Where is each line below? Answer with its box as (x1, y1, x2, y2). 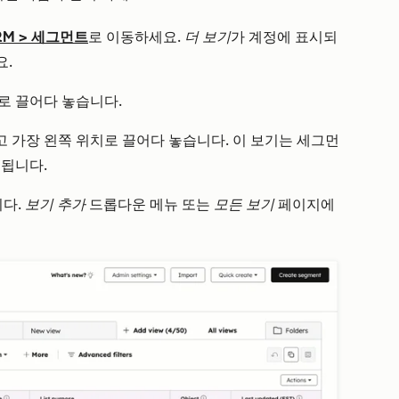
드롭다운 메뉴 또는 (85, 195, 214, 213)
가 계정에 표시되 (231, 28, 338, 45)
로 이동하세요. (88, 28, 184, 45)
